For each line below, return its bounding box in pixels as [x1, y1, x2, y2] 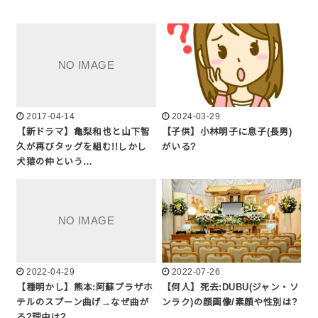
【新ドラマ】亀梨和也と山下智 [16, 127, 150, 138]
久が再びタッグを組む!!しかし [16, 142, 147, 153]
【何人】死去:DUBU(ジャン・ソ [162, 282, 300, 292]
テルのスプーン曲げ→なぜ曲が [16, 297, 149, 307]
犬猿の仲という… [16, 157, 93, 168]
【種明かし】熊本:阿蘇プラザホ [16, 282, 153, 292]
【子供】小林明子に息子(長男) [162, 127, 292, 138]
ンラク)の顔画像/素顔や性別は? [162, 297, 298, 307]
